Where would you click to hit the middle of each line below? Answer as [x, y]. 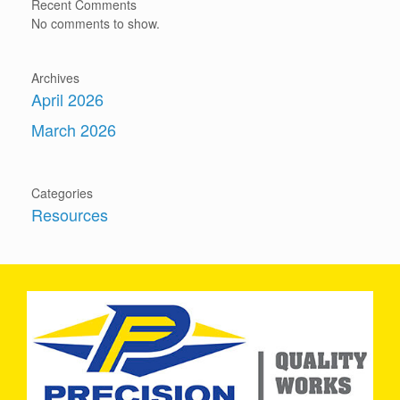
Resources [70, 214]
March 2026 [74, 129]
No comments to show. [96, 23]
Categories [62, 193]
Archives [55, 78]
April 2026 [67, 99]
